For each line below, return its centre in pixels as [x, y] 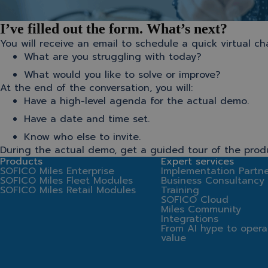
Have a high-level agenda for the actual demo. [136, 101]
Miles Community [201, 209]
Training [180, 190]
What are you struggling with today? [113, 57]
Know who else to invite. [82, 137]
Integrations [189, 219]
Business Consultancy [212, 180]
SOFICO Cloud [194, 200]
